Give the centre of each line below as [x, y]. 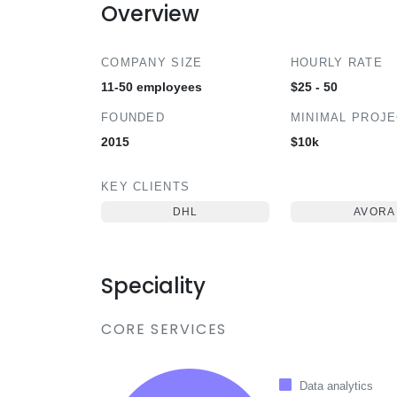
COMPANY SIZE [152, 62]
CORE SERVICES [164, 329]
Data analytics [336, 386]
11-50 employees [152, 87]
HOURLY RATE [336, 62]
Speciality [153, 286]
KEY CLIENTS [146, 187]
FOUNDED [133, 117]
